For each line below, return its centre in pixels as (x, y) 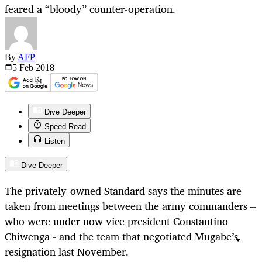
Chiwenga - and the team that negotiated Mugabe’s (121, 237)
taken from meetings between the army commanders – (130, 206)
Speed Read (65, 127)
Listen (55, 142)
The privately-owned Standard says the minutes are (123, 191)
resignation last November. (67, 252)
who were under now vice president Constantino (116, 221)
